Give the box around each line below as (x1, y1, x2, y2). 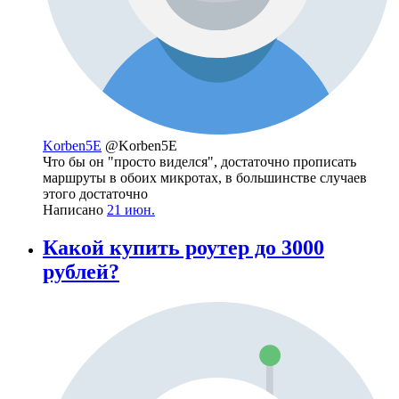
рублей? (43, 259, 119, 283)
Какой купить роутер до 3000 (43, 235, 324, 259)
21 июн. (107, 202, 155, 218)
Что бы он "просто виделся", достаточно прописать (43, 154, 356, 170)
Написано (43, 202, 107, 218)
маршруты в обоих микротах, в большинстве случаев (43, 170, 367, 186)
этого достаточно (43, 186, 148, 202)
